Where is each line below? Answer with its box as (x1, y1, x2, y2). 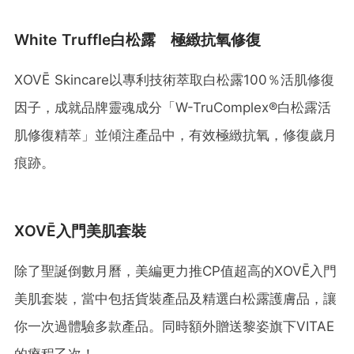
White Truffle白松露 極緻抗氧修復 (14, 30, 261, 49)
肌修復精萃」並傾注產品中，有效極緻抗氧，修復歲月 (14, 126, 337, 143)
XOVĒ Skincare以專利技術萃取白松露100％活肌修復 (14, 71, 334, 88)
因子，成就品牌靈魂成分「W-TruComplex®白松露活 (14, 99, 331, 115)
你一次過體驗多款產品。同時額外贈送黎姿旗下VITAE (14, 318, 334, 334)
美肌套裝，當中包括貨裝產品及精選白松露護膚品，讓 (14, 290, 337, 307)
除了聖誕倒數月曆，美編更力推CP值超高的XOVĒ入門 (14, 262, 337, 279)
